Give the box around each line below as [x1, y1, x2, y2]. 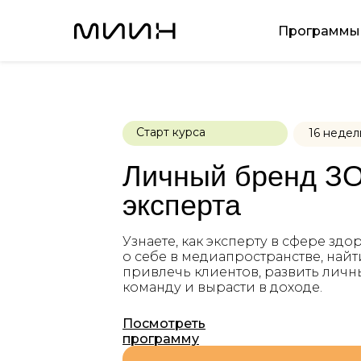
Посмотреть [122, 316, 205, 331]
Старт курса [136, 125, 205, 139]
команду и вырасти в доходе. [122, 280, 322, 295]
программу [122, 331, 199, 346]
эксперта [122, 189, 241, 222]
